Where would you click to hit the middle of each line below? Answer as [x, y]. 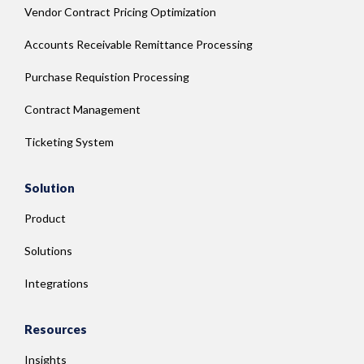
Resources [56, 329]
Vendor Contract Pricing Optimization [120, 11]
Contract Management [82, 109]
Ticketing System [69, 141]
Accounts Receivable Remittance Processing [139, 44]
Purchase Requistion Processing [107, 76]
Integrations [56, 283]
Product [45, 218]
